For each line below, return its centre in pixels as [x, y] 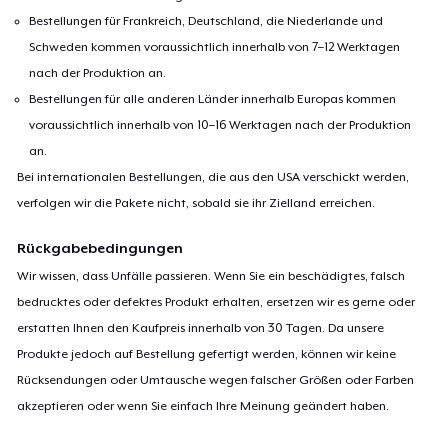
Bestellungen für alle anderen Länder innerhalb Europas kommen [213, 98]
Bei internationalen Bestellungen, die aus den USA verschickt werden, [213, 176]
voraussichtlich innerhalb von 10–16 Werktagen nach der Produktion [220, 124]
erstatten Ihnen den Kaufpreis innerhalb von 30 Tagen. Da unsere [201, 327]
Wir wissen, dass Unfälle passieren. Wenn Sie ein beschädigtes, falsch [211, 275]
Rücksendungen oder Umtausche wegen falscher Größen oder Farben [216, 379]
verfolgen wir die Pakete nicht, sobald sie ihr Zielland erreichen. [196, 202]
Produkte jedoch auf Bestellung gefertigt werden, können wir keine [207, 353]
